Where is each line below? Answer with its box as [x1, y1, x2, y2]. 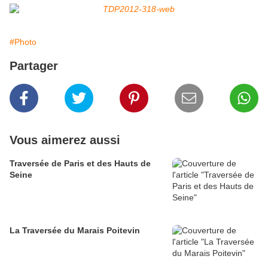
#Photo [10, 37, 36, 47]
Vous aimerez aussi [10, 133, 120, 147]
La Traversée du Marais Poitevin [10, 226, 140, 236]
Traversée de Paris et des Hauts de [10, 159, 151, 169]
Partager [10, 59, 58, 73]
